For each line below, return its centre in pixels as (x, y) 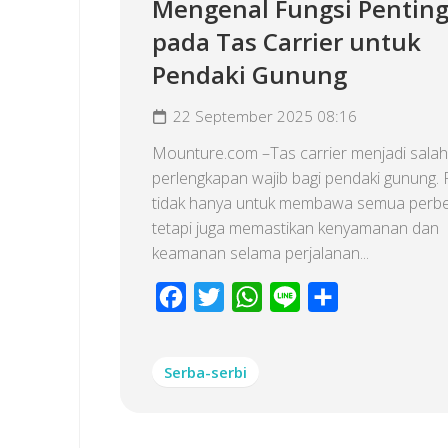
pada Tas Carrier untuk (286, 41)
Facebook (221, 296)
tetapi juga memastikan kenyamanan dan (295, 227)
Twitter (248, 296)
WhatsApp (298, 296)
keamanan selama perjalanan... (260, 252)
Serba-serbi (205, 371)
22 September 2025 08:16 (265, 115)
